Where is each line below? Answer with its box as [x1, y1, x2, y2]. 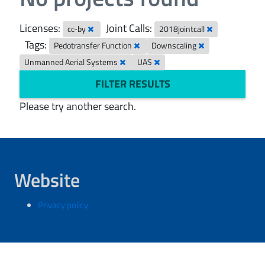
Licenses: [20, 20, 60, 36]
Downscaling [151, 40, 199, 51]
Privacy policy [38, 198, 88, 212]
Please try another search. [20, 98, 136, 114]
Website [14, 166, 80, 194]
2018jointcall [159, 23, 207, 35]
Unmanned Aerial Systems [24, 56, 120, 68]
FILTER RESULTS [95, 76, 170, 92]
